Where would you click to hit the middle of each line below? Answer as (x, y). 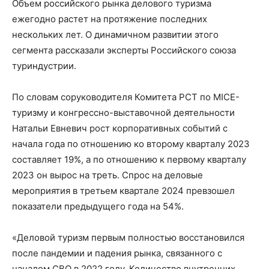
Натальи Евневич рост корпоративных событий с (120, 128)
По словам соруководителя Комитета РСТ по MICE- (126, 97)
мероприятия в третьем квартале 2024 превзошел (123, 191)
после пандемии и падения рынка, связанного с (117, 253)
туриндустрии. (44, 66)
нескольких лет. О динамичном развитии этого (115, 35)
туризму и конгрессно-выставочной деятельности (123, 113)
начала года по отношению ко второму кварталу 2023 (131, 144)
